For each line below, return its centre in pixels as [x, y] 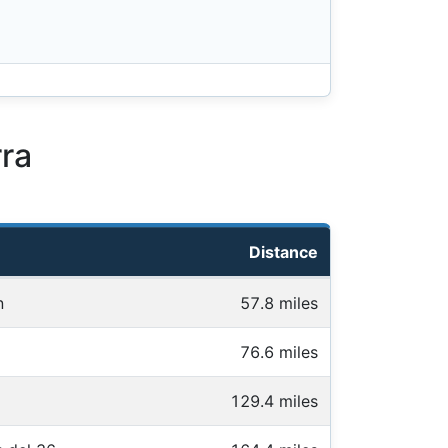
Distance [283, 251]
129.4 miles [274, 400]
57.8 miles [279, 302]
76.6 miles [279, 351]
